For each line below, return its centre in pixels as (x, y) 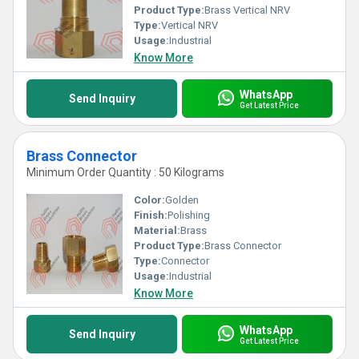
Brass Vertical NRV (247, 10)
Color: (149, 200)
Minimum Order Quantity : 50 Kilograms (125, 172)
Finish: (151, 215)
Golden (182, 200)
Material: (157, 230)
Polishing (189, 215)
